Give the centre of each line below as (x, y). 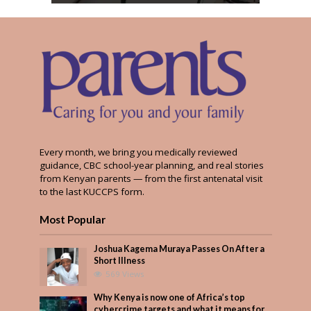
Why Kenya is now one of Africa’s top (170, 298)
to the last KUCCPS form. (92, 192)
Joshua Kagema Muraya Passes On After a (179, 249)
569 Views (125, 274)
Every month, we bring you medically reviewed (138, 152)
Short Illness (120, 261)
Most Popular (72, 220)
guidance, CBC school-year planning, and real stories (151, 166)
